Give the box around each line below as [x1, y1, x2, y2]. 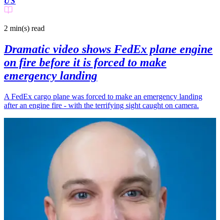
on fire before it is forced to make [4, 55, 166, 69]
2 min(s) [4, 24, 29, 32]
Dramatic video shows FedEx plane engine [4, 42, 213, 55]
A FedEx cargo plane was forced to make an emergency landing [4, 92, 202, 101]
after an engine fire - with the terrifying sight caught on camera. [4, 101, 199, 110]
